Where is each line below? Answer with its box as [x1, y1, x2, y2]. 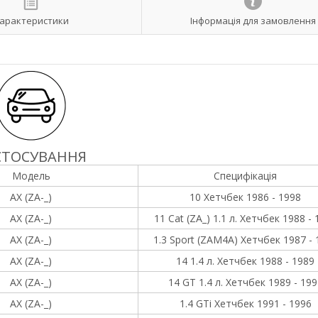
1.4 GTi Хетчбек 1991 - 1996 [179, 297, 312, 310]
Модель [11, 169, 50, 182]
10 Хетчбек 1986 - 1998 [190, 190, 301, 204]
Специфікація [214, 169, 277, 182]
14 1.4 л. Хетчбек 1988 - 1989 [176, 254, 314, 268]
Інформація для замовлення [190, 13, 316, 27]
